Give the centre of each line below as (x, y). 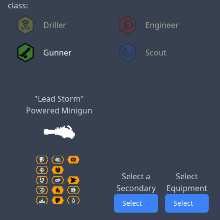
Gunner (57, 53)
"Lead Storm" (59, 99)
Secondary (136, 188)
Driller (55, 25)
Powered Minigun (59, 110)
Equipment (187, 188)
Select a (136, 176)
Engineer (162, 25)
